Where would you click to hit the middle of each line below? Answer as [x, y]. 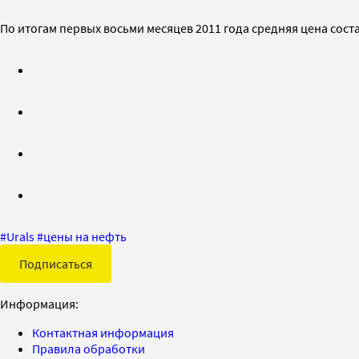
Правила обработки [89, 348]
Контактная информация [103, 332]
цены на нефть [85, 236]
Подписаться [56, 263]
